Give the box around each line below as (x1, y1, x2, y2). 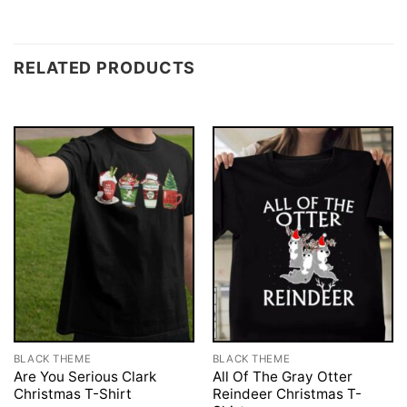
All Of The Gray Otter (212, 367, 352, 385)
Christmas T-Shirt (13, 384, 132, 402)
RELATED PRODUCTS (14, 57, 196, 77)
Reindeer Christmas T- (212, 384, 362, 402)
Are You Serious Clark (13, 367, 156, 385)
